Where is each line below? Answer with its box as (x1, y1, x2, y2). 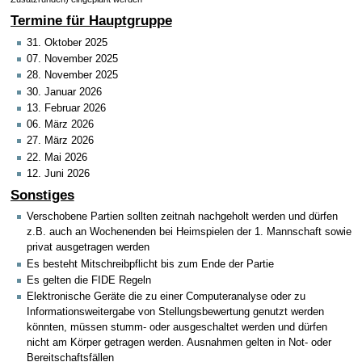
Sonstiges (10, 186, 74, 203)
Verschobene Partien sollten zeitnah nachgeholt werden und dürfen (27, 211, 338, 223)
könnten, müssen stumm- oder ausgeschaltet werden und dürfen (27, 322, 327, 334)
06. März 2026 (27, 119, 94, 131)
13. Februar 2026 (27, 102, 106, 114)
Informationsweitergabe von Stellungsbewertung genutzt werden (27, 306, 324, 318)
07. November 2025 (27, 53, 118, 65)
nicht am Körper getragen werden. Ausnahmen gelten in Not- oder (27, 337, 331, 349)
